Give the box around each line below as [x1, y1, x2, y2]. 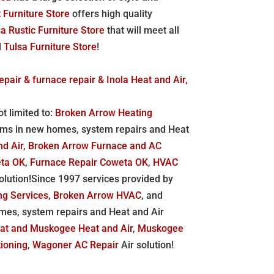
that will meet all [105, 24, 180, 36]
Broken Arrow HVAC [53, 189, 142, 201]
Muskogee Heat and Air [30, 222, 133, 234]
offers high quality [70, 7, 153, 20]
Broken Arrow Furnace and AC [28, 139, 162, 152]
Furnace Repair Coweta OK [30, 156, 149, 168]
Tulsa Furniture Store [4, 40, 97, 53]
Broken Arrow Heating [55, 106, 153, 119]
